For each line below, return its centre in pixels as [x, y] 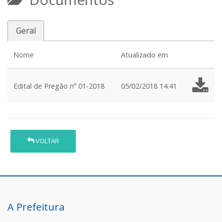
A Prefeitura [36, 207]
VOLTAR [47, 141]
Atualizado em [144, 55]
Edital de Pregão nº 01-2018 [59, 86]
